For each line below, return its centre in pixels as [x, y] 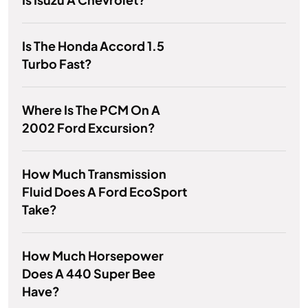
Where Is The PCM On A [91, 110]
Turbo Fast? [57, 64]
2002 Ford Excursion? [89, 128]
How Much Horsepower [93, 256]
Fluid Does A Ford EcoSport [104, 192]
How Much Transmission [94, 174]
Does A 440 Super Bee [89, 274]
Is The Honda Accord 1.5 [93, 46]
